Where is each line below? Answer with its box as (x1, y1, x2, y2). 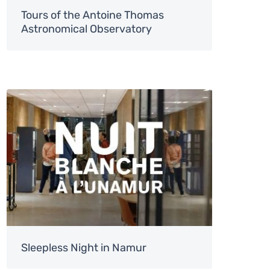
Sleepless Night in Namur (20, 240, 146, 254)
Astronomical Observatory (20, 22, 152, 36)
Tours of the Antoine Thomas (20, 8, 164, 22)
